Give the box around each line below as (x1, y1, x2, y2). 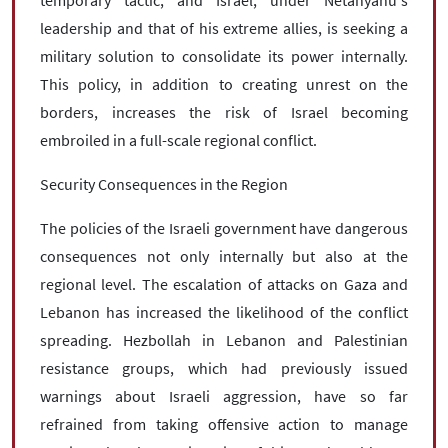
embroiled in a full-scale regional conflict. (40, 130, 317, 150)
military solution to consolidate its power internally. (40, 46, 408, 66)
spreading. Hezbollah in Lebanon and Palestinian (40, 330, 408, 350)
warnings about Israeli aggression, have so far (40, 386, 408, 406)
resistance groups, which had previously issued (40, 358, 408, 378)
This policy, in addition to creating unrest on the (40, 74, 408, 94)
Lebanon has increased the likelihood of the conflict (40, 302, 408, 322)
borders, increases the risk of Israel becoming (40, 102, 408, 122)
